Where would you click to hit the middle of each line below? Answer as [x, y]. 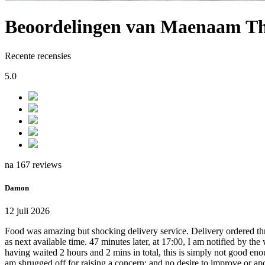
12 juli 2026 [27, 211]
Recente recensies [38, 56]
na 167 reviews [33, 164]
